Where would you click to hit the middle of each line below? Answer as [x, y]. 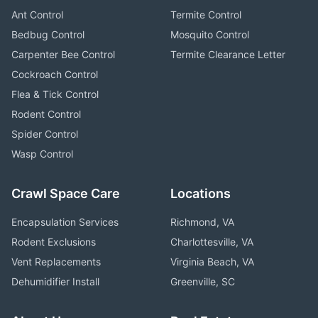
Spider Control [45, 134]
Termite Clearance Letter [228, 54]
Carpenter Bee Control [63, 54]
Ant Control [37, 15]
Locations [201, 193]
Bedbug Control [48, 34]
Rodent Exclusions [54, 242]
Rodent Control [46, 114]
